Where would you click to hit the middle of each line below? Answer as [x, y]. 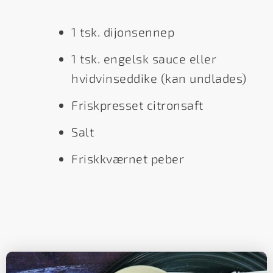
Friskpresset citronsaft [137, 105]
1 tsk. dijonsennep [123, 32]
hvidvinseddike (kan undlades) [159, 78]
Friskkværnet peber [128, 159]
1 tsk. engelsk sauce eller [144, 59]
